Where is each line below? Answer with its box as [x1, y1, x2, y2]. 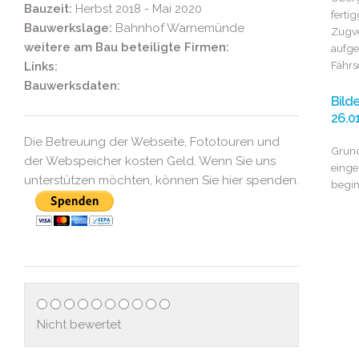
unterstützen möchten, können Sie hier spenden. [24, 173, 300, 188]
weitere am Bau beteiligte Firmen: [24, 40, 230, 54]
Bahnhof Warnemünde [112, 21, 245, 35]
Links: [24, 59, 58, 74]
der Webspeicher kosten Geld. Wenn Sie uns [24, 154, 276, 168]
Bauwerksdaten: [24, 79, 121, 93]
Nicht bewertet [37, 317, 122, 332]
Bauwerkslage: [24, 21, 113, 35]
